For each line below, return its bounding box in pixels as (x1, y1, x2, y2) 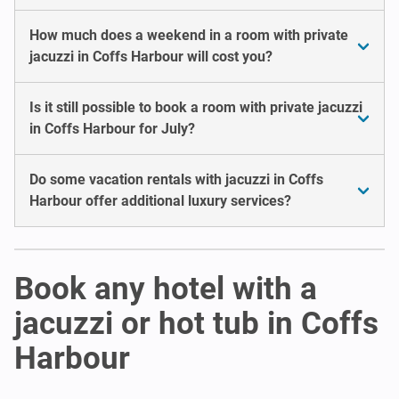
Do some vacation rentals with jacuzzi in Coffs (29, 170, 323, 188)
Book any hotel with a (14, 270, 317, 307)
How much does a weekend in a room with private (29, 26, 348, 44)
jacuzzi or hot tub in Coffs (14, 305, 379, 342)
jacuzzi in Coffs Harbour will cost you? (29, 47, 273, 65)
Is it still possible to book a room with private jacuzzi (29, 98, 362, 116)
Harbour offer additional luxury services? (29, 191, 291, 209)
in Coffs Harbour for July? (29, 119, 195, 137)
